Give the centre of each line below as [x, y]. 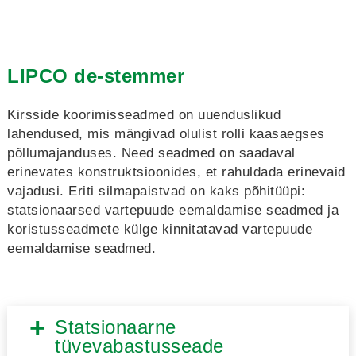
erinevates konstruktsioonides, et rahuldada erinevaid [176, 172]
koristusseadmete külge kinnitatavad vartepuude [160, 229]
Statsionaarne [116, 327]
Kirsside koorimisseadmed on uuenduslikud [144, 115]
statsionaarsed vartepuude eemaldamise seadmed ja [173, 210]
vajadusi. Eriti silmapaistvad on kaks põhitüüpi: [156, 191]
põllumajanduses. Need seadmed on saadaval [151, 153]
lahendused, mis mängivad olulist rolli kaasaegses [166, 134]
